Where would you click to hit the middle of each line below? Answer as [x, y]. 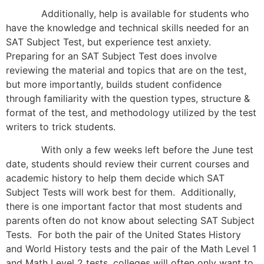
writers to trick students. [61, 127]
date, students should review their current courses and [128, 164]
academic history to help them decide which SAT [115, 178]
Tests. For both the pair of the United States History [123, 234]
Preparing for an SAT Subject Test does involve [111, 56]
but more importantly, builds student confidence [114, 85]
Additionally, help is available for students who [128, 14]
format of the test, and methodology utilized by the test [131, 113]
